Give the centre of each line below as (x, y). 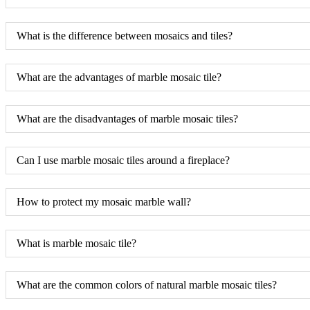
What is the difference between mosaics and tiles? (125, 35)
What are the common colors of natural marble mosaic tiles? (147, 284)
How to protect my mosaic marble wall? (104, 201)
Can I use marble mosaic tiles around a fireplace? (123, 160)
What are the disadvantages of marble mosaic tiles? (127, 118)
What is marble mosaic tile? (76, 243)
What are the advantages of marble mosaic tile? (119, 77)
